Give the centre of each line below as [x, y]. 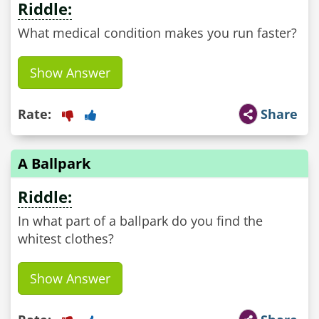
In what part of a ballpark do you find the [140, 221]
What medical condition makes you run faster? [157, 33]
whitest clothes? [66, 239]
